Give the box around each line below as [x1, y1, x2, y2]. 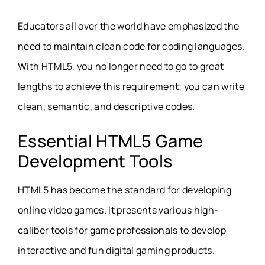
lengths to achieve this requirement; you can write [18, 80, 245, 93]
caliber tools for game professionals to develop [18, 224, 227, 237]
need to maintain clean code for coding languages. [18, 40, 245, 53]
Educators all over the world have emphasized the [18, 20, 240, 33]
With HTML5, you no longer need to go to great [18, 60, 224, 73]
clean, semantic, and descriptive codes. [18, 100, 195, 114]
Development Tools [18, 149, 173, 173]
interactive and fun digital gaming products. [18, 244, 215, 257]
